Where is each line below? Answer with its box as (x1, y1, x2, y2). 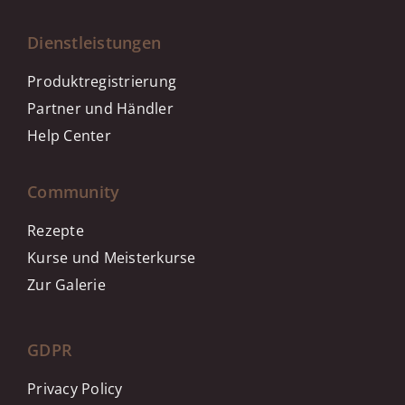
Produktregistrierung (27, 71, 177, 92)
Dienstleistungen (27, 32, 162, 54)
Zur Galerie (27, 275, 106, 296)
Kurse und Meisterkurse (27, 248, 196, 268)
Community (27, 181, 120, 203)
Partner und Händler (27, 99, 174, 119)
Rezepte (27, 221, 84, 241)
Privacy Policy (27, 379, 123, 400)
